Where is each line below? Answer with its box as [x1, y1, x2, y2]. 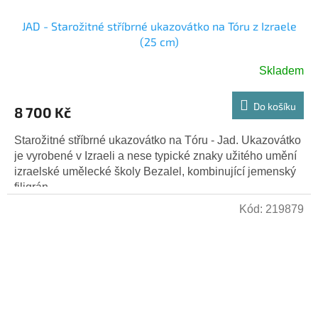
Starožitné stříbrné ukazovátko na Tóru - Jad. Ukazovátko [14, 133, 301, 146]
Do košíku [253, 99, 296, 112]
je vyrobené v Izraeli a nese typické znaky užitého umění [14, 149, 297, 162]
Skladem [259, 64, 304, 77]
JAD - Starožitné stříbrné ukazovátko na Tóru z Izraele [21, 18, 297, 33]
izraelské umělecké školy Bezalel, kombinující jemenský [14, 165, 296, 177]
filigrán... [14, 180, 57, 193]
